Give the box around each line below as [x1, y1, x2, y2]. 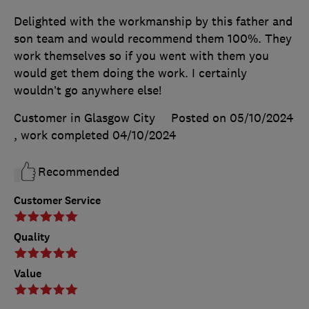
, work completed [14, 128, 112, 143]
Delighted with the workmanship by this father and [14, 14, 292, 30]
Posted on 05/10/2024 [171, 110, 293, 126]
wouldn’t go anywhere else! [14, 83, 161, 99]
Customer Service [14, 193, 101, 208]
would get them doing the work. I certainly [14, 66, 247, 81]
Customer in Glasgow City [14, 110, 155, 126]
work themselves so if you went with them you [14, 48, 269, 64]
